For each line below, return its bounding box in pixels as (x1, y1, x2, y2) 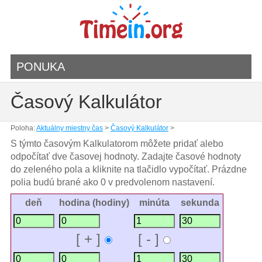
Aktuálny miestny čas (36, 124, 103, 132)
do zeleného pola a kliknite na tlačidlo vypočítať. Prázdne (10, 164, 247, 174)
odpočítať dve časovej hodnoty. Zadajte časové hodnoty (10, 151, 241, 161)
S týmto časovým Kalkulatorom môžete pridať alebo (10, 139, 223, 149)
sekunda (180, 198, 219, 208)
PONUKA (16, 60, 65, 73)
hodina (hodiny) (58, 198, 129, 208)
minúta (139, 198, 170, 208)
